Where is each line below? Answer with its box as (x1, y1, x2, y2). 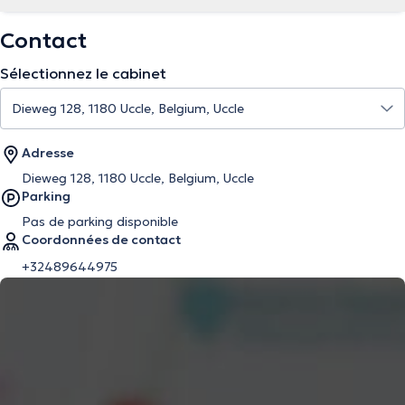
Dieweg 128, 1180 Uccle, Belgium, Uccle (22, 170, 254, 186)
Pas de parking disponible (22, 213, 178, 230)
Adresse (22, 145, 74, 161)
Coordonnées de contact (22, 231, 181, 248)
